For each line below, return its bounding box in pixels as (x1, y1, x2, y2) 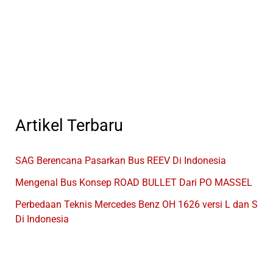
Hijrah (29, 16, 55, 29)
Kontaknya (29, 47, 76, 59)
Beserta (29, 32, 62, 44)
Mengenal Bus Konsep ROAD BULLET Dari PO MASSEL (15, 177, 252, 189)
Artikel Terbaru (15, 116, 123, 136)
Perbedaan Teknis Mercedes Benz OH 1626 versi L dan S (15, 199, 258, 211)
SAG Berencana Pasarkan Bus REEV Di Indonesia (15, 155, 226, 167)
